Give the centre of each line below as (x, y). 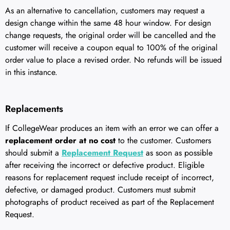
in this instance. (31, 72)
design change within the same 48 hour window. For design (108, 23)
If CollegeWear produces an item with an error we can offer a (112, 128)
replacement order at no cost (60, 140)
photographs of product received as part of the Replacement (110, 202)
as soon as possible (178, 152)
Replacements (34, 109)
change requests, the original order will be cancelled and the (110, 35)
